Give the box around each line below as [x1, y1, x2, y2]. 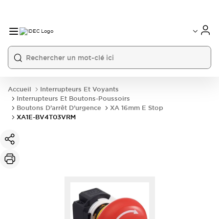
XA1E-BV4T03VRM [17, 113, 76, 121]
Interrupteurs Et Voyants [40, 85, 119, 93]
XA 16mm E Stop [110, 104, 163, 112]
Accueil [8, 85, 31, 93]
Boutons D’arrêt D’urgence [17, 104, 101, 112]
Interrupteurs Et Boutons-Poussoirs [17, 94, 130, 103]
